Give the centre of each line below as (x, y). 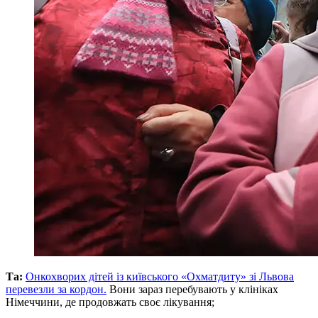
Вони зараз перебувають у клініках (192, 289)
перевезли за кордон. (56, 289)
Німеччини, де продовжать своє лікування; (110, 302)
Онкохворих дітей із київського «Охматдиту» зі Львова (160, 276)
